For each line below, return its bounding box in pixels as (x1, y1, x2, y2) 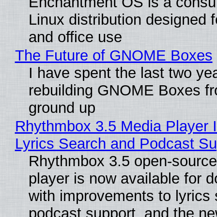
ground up (28, 99, 95, 116)
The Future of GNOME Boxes (15, 46, 213, 64)
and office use (28, 28, 122, 46)
